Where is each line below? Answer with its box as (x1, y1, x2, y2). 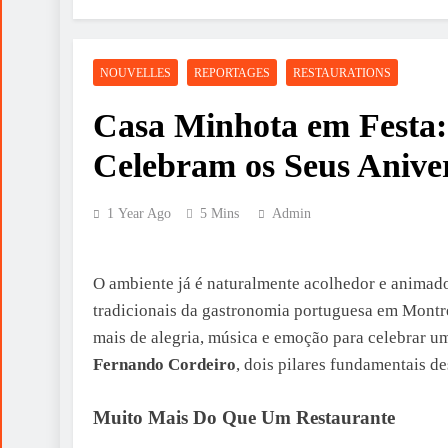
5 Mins (200, 205, 239, 221)
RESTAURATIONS (293, 65, 391, 80)
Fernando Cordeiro (93, 355, 236, 374)
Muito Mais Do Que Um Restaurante (93, 406, 395, 428)
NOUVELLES (100, 65, 171, 80)
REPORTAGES (194, 65, 270, 80)
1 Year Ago (107, 205, 171, 221)
